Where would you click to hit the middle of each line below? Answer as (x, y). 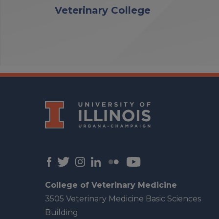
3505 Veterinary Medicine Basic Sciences (123, 198)
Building (62, 212)
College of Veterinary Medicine (111, 185)
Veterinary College (103, 10)
